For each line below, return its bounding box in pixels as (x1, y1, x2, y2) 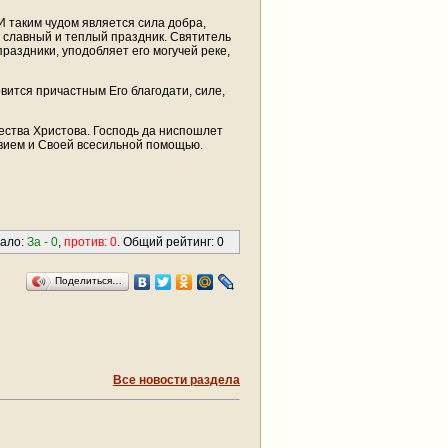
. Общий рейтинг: (117, 234, 217, 249)
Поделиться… (55, 274, 122, 286)
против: (64, 234, 110, 249)
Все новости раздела (113, 372, 240, 387)
